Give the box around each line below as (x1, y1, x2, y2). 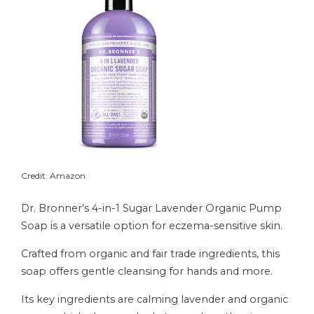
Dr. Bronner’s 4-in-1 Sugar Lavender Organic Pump (21, 201, 282, 214)
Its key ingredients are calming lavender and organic (21, 292, 288, 306)
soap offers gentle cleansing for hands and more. (21, 264, 273, 278)
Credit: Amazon (21, 170, 86, 181)
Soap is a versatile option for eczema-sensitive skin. (21, 219, 282, 232)
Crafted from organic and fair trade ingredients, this (21, 247, 280, 260)
